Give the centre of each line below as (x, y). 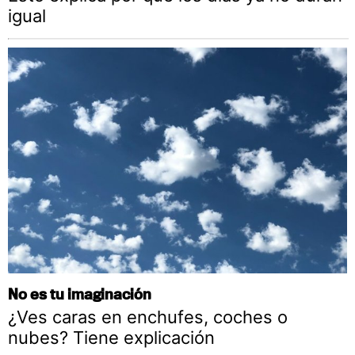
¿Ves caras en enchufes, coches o (148, 317)
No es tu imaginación (80, 294)
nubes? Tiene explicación (111, 338)
